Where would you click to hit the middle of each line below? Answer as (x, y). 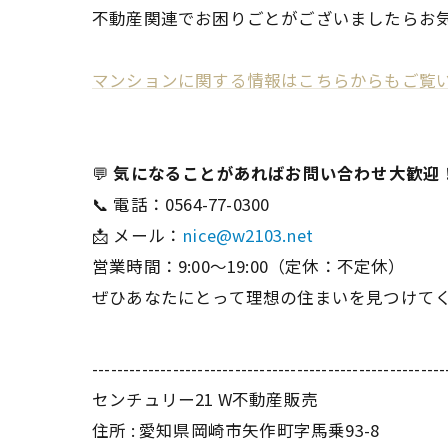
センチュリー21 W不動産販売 (205, 399)
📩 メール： (137, 235)
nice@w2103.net (248, 235)
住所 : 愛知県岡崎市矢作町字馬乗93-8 (236, 430)
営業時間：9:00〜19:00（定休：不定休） (249, 266)
